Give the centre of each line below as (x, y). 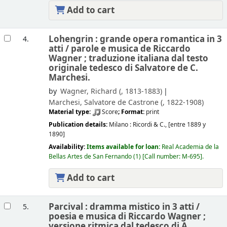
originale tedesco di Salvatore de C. (123, 68)
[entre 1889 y (187, 125)
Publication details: (79, 125)
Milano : (121, 125)
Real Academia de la (190, 147)
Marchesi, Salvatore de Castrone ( (105, 103)
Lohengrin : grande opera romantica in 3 (135, 39)
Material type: (70, 112)
